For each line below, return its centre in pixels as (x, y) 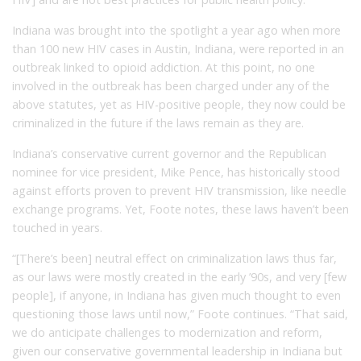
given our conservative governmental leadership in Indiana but (177, 351)
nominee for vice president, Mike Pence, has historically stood (176, 172)
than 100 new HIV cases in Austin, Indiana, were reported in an (178, 49)
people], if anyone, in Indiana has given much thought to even (176, 296)
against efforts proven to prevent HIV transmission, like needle (179, 191)
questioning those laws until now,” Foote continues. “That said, (180, 314)
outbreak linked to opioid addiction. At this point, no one (164, 68)
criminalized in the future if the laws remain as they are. (158, 123)
